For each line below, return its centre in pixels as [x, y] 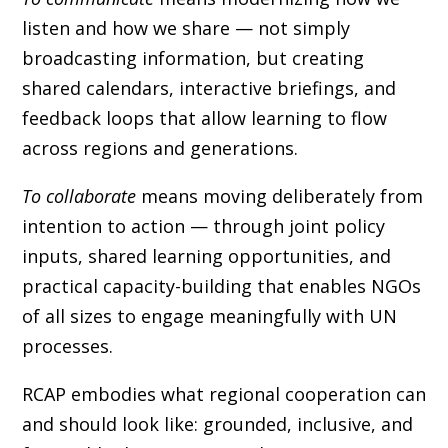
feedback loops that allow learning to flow [204, 117]
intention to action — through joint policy [203, 225]
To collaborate [78, 195]
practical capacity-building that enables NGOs [221, 285]
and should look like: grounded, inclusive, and [217, 423]
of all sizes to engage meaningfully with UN [209, 315]
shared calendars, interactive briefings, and [208, 87]
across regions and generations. [159, 147]
